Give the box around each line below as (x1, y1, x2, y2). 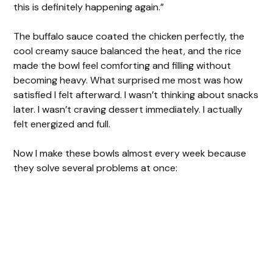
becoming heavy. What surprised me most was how (13, 73, 243, 87)
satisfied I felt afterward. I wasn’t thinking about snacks (13, 88, 259, 101)
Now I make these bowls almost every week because (13, 146, 247, 160)
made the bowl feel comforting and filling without (13, 58, 232, 72)
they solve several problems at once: (13, 161, 178, 174)
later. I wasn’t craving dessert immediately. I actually (13, 102, 243, 116)
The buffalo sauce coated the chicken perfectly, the (13, 29, 245, 43)
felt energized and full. (13, 117, 111, 130)
